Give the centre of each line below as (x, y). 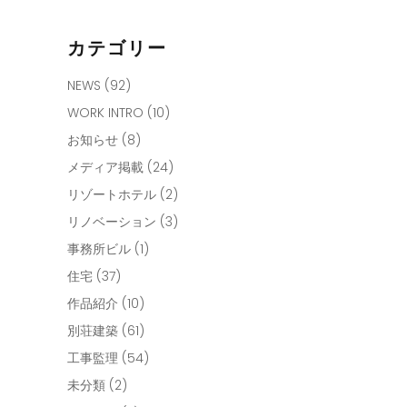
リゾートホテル (112, 194)
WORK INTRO (105, 112)
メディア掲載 (105, 167)
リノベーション (112, 221)
